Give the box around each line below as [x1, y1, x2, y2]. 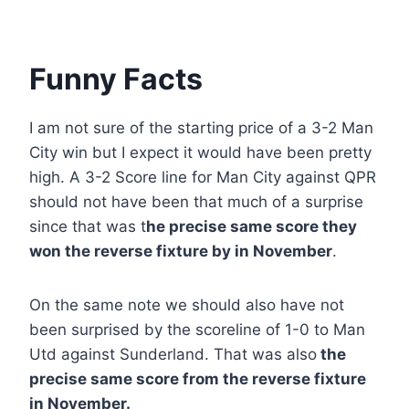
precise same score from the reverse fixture [29, 370, 366, 389]
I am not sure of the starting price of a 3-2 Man [29, 119, 373, 138]
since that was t [29, 217, 146, 236]
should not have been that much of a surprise [29, 193, 363, 212]
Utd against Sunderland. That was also [29, 345, 317, 364]
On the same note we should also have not [29, 296, 344, 315]
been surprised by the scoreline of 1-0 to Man [29, 320, 365, 340]
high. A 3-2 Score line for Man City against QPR [29, 168, 376, 187]
